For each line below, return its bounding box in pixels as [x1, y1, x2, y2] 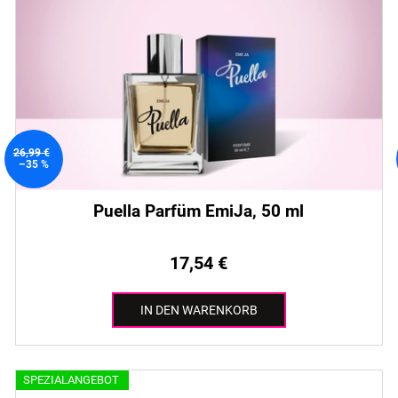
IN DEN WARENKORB [139, 303, 258, 318]
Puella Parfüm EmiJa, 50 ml [93, 201, 305, 222]
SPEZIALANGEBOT [22, 372, 119, 386]
